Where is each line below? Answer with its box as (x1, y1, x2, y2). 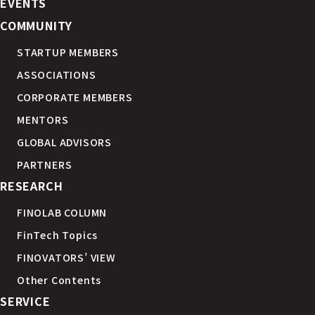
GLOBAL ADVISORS (17, 134, 112, 149)
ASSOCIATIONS (17, 67, 96, 82)
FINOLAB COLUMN (17, 205, 108, 219)
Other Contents (17, 272, 102, 287)
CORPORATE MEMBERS (17, 89, 133, 104)
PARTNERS (17, 157, 72, 172)
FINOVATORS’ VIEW (17, 250, 116, 264)
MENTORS (17, 112, 69, 127)
